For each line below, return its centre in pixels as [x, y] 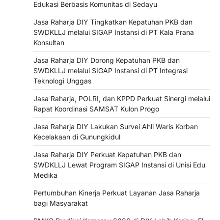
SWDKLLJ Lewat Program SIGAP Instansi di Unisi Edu [119, 165]
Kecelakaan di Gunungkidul [77, 137]
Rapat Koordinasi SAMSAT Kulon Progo [96, 109]
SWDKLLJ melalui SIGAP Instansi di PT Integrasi [110, 70]
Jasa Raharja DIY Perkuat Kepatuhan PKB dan [107, 154]
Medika [45, 175]
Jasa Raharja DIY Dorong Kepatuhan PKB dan [107, 60]
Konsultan [49, 42]
